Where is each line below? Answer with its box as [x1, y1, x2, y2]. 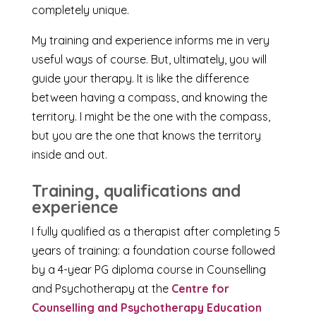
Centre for [171, 281, 229, 296]
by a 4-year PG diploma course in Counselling [31, 262, 266, 276]
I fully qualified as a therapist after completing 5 [31, 224, 280, 238]
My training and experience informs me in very [31, 32, 269, 47]
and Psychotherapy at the [31, 281, 171, 296]
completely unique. [31, 2, 129, 17]
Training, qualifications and [31, 180, 241, 201]
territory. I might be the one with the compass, [31, 109, 270, 123]
